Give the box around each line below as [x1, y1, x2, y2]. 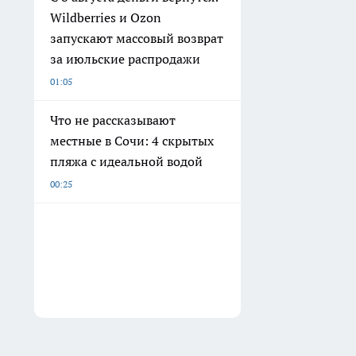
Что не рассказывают [50, 112, 176, 129]
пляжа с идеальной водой [50, 153, 203, 170]
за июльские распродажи [50, 51, 200, 68]
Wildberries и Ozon [50, 10, 161, 26]
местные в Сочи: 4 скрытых [50, 133, 214, 149]
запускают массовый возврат [50, 30, 223, 47]
